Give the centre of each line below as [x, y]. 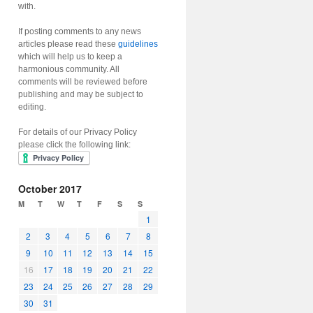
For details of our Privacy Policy [78, 132]
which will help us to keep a [70, 57]
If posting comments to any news [80, 31]
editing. [32, 107]
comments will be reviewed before [83, 82]
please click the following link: [74, 145]
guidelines [138, 44]
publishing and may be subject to [81, 94]
